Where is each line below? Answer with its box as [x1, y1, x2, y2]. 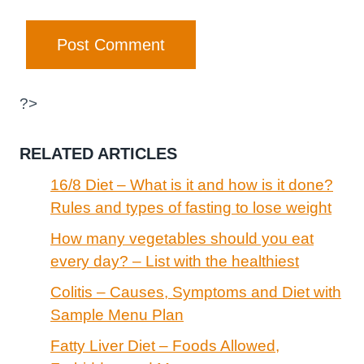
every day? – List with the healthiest [50, 252, 299, 270]
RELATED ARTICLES [19, 144, 177, 162]
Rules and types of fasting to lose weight [50, 198, 331, 216]
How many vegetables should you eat [50, 229, 314, 247]
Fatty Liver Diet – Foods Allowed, [50, 336, 279, 354]
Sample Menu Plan [50, 305, 184, 323]
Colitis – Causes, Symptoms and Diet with [50, 283, 341, 301]
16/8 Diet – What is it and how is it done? [50, 175, 333, 193]
